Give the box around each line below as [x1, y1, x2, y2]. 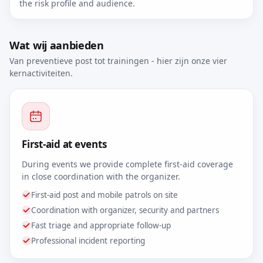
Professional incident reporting [31, 235, 145, 246]
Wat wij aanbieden [9, 38, 104, 52]
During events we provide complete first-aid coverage [22, 159, 233, 170]
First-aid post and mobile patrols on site [31, 190, 178, 200]
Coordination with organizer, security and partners [31, 205, 219, 215]
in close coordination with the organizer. [22, 171, 180, 182]
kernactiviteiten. [9, 68, 73, 79]
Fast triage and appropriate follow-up [31, 220, 171, 231]
